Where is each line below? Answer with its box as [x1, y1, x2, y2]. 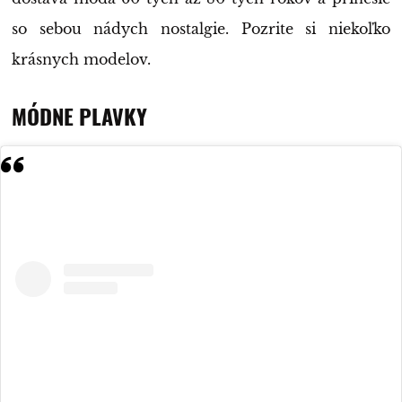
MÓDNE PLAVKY [12, 100, 147, 133]
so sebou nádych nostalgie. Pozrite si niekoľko [12, 20, 390, 39]
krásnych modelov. [12, 50, 151, 69]
